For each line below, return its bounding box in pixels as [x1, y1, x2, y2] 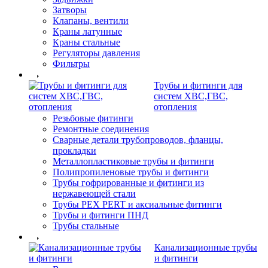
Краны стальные [53, 36, 120, 47]
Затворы [53, 4, 87, 15]
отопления [154, 101, 197, 112]
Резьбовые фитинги [53, 112, 133, 123]
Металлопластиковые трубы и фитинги [53, 156, 214, 166]
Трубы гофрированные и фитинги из [53, 177, 204, 188]
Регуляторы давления [53, 47, 140, 58]
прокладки [53, 145, 96, 156]
